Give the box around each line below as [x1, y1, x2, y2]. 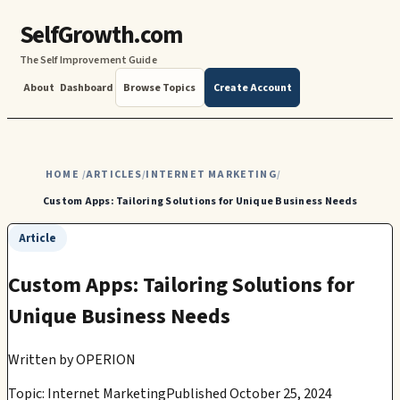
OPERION [76, 349, 136, 370]
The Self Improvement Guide [19, 53, 157, 69]
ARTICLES [86, 166, 143, 182]
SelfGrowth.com [19, 18, 182, 54]
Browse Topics [123, 79, 196, 96]
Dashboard [60, 79, 114, 96]
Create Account [212, 79, 292, 96]
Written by [8, 349, 73, 370]
